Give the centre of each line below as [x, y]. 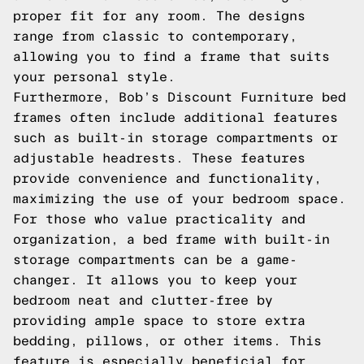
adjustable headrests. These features [159, 158]
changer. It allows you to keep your [155, 280]
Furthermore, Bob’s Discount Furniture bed [180, 97]
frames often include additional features [175, 117]
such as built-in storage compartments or [175, 138]
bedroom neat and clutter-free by [143, 300]
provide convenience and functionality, [167, 178]
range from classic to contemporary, [155, 36]
